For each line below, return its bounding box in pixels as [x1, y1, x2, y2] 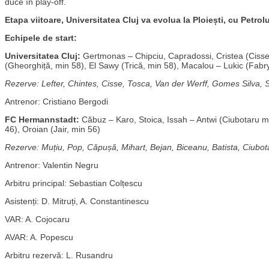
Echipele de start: [5, 32, 77, 43]
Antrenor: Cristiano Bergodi [5, 96, 108, 106]
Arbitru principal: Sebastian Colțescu [5, 178, 142, 188]
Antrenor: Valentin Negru [5, 160, 98, 170]
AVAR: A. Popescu [5, 232, 73, 242]
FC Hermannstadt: [5, 114, 79, 124]
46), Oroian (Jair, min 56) [5, 124, 100, 134]
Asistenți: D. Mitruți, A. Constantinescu [5, 196, 149, 206]
